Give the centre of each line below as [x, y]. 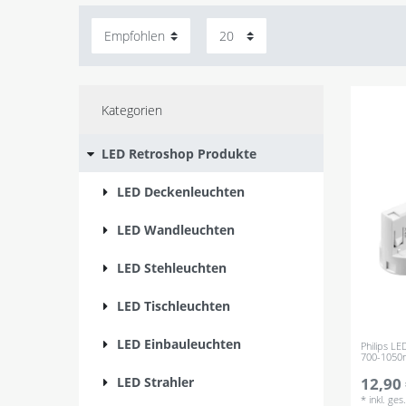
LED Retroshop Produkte [179, 153]
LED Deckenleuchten [181, 191]
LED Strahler [155, 382]
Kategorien [131, 110]
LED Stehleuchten [172, 267]
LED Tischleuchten [174, 305]
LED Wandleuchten [176, 229]
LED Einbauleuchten [179, 343]
